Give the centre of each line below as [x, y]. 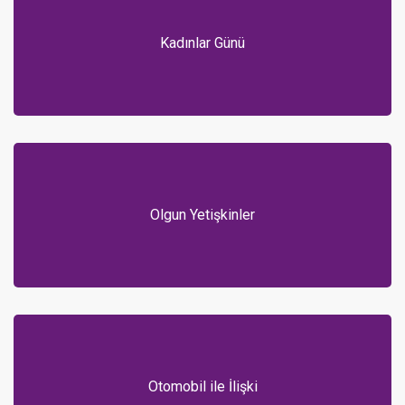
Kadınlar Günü [202, 43]
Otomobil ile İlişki [202, 387]
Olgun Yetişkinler [202, 215]
